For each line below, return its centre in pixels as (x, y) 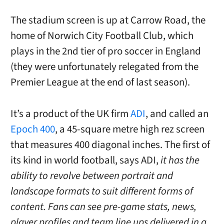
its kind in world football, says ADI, (84, 160)
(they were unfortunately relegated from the (104, 67)
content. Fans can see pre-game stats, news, (103, 206)
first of (196, 144)
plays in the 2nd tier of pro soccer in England (105, 51)
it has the (179, 160)
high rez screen (172, 129)
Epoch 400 (32, 129)
